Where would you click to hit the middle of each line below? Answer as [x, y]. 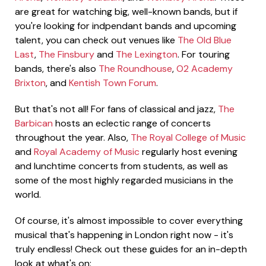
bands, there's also [57, 69]
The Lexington [147, 55]
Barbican [34, 123]
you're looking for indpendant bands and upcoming [126, 26]
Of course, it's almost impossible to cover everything [129, 221]
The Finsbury [66, 55]
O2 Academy [205, 69]
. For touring [204, 55]
